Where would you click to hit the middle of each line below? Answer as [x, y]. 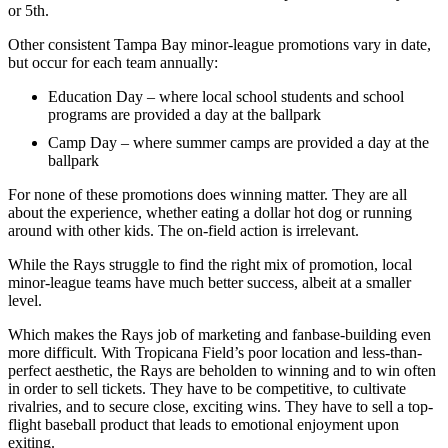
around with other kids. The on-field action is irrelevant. [183, 230]
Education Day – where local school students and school [226, 96]
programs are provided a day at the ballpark [184, 114]
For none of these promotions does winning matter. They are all [207, 194]
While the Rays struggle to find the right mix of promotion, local [210, 264]
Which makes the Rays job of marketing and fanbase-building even [219, 334]
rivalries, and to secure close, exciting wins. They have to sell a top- [220, 406]
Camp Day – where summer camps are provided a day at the [238, 142]
